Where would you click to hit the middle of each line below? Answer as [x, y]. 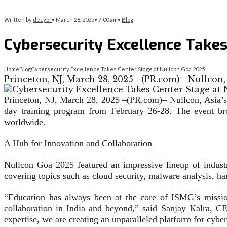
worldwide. [25, 122]
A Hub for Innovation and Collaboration [78, 144]
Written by [18, 20]
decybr [42, 20]
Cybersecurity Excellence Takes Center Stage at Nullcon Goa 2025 [118, 69]
